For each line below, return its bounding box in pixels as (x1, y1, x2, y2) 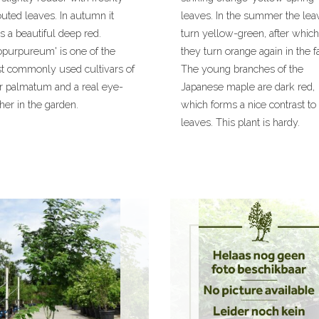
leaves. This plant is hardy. (181, 116, 300, 128)
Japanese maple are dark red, (181, 80, 315, 93)
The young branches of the (181, 63, 303, 75)
